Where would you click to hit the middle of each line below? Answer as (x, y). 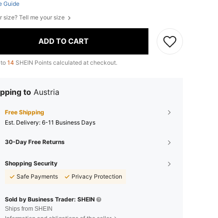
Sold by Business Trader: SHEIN (50, 199)
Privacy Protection (97, 176)
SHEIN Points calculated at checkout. (66, 62)
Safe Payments (37, 176)
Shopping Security (31, 163)
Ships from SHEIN (29, 209)
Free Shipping (25, 112)
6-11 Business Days (69, 122)
